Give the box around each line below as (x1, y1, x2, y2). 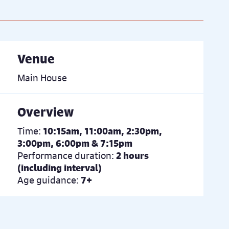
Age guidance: (17, 174, 79, 186)
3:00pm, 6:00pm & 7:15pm (17, 137, 132, 149)
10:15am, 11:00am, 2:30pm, (43, 125, 162, 137)
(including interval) (17, 162, 102, 174)
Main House (17, 72, 67, 84)
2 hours (116, 149, 149, 162)
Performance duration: (17, 149, 114, 162)
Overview (17, 104, 74, 120)
